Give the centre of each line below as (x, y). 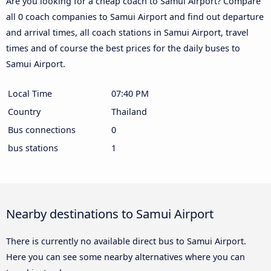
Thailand (129, 111)
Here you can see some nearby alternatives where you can (126, 256)
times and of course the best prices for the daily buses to (123, 48)
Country (24, 111)
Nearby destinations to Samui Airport (110, 213)
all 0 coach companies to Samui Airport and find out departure (135, 16)
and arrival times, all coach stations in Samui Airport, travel (127, 32)
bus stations (33, 148)
